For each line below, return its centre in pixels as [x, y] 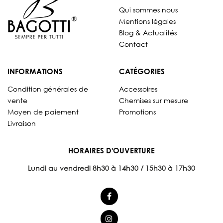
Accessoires [138, 89]
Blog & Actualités [148, 32]
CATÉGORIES [142, 71]
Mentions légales [147, 21]
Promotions [137, 111]
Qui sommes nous [148, 9]
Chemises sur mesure [154, 100]
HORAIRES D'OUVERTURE [111, 150]
